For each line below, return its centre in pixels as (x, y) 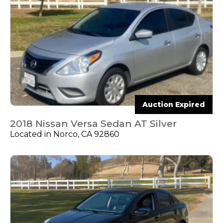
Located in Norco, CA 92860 (65, 134)
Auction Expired (174, 104)
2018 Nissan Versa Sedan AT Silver (93, 123)
